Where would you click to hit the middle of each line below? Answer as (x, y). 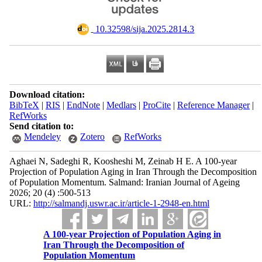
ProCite (156, 105)
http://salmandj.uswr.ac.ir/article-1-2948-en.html (121, 203)
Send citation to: (41, 126)
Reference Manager (213, 105)
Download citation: (47, 94)
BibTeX (24, 105)
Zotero (92, 137)
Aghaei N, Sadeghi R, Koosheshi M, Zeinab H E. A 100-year (123, 161)
